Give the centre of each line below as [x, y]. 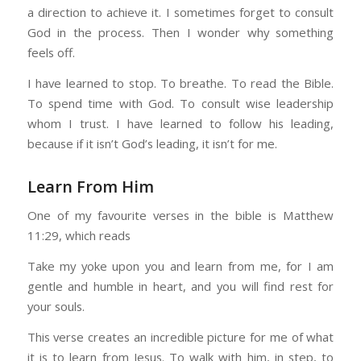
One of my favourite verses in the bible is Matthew [180, 216]
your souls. [57, 307]
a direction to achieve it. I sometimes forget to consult [180, 12]
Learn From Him [92, 186]
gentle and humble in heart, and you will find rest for [180, 286]
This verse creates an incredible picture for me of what [180, 336]
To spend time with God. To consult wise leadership [180, 103]
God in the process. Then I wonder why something [180, 33]
